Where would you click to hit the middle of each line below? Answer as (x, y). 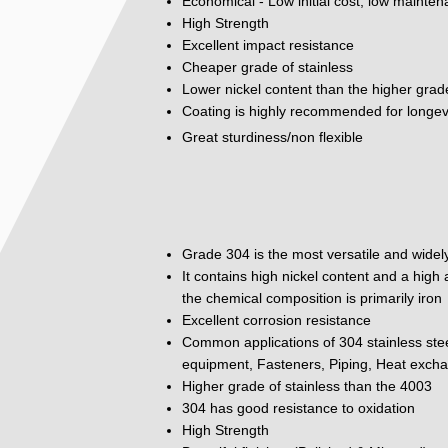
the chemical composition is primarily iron (312, 297)
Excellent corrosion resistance (276, 319)
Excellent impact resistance (268, 44)
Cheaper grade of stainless (269, 66)
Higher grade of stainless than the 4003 (307, 385)
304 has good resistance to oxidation (298, 407)
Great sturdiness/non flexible (272, 136)
